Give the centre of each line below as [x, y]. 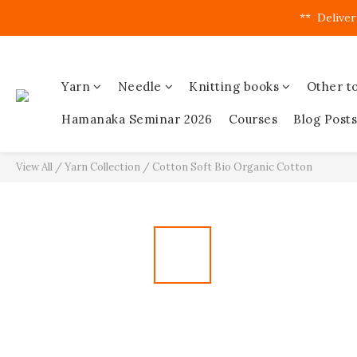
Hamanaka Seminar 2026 [137, 119]
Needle [139, 86]
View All [34, 167]
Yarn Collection [102, 167]
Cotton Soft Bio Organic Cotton [232, 167]
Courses [253, 119]
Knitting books [234, 86]
